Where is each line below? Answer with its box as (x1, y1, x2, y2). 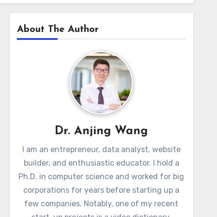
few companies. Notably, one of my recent (24, 199, 179, 208)
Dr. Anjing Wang (55, 125, 148, 137)
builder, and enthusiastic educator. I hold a (23, 158, 179, 168)
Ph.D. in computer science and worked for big (18, 172, 185, 181)
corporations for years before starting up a (23, 186, 180, 195)
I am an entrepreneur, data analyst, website (22, 145, 181, 154)
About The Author (16, 25, 99, 34)
